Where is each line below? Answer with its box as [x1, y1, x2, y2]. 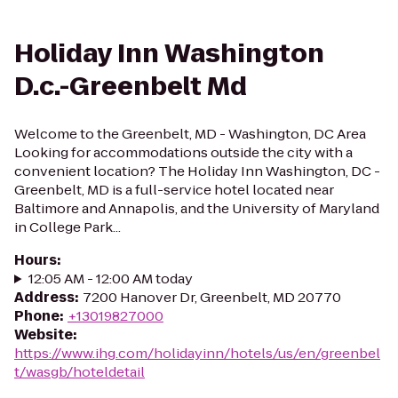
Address [14, 288, 75, 306]
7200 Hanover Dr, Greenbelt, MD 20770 [83, 288, 341, 306]
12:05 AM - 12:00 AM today [28, 269, 193, 288]
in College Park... [14, 218, 121, 236]
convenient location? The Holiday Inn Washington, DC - [14, 162, 380, 180]
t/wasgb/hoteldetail [14, 362, 145, 381]
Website [14, 325, 73, 344]
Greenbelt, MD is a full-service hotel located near [14, 180, 334, 199]
